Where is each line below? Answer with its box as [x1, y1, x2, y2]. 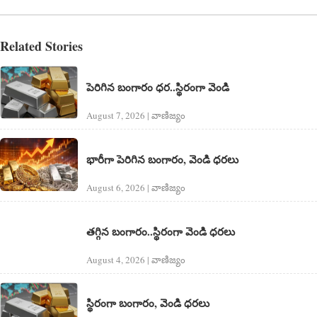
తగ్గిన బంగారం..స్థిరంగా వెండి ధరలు [86, 223, 235, 239]
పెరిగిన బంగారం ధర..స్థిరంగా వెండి [86, 79, 229, 95]
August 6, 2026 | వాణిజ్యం [86, 180, 185, 194]
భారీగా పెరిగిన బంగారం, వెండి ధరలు [86, 151, 238, 167]
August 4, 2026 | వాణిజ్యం [86, 253, 185, 266]
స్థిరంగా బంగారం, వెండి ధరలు [86, 295, 209, 311]
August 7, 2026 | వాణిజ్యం [86, 108, 185, 122]
